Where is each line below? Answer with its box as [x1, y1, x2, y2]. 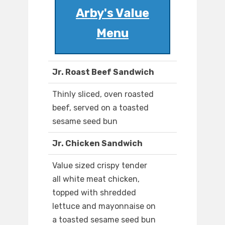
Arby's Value [76, 6, 149, 21]
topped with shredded [52, 188, 136, 198]
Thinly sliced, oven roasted [52, 89, 154, 99]
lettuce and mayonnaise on [52, 201, 156, 211]
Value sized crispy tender [52, 161, 147, 171]
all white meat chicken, [52, 174, 140, 184]
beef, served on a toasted [52, 103, 149, 113]
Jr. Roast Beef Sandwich [52, 67, 154, 77]
